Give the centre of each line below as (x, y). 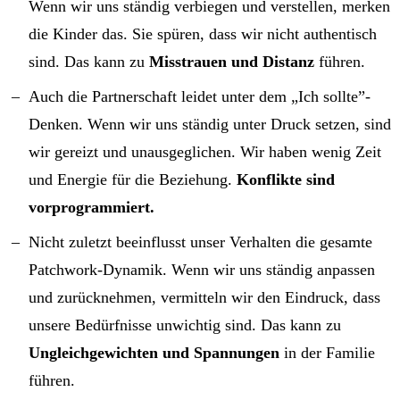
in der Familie (327, 352)
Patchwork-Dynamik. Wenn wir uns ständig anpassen (202, 269)
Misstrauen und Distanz (232, 61)
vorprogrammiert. (92, 207)
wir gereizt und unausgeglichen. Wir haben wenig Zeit (205, 151)
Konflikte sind (286, 179)
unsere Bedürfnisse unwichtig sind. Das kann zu (185, 325)
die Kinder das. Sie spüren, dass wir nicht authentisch (203, 33)
